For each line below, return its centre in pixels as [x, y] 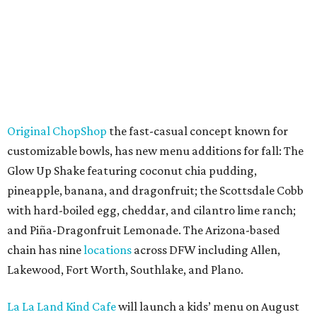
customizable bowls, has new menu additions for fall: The [155, 151]
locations [108, 250]
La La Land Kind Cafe [62, 306]
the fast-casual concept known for [197, 131]
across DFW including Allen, [206, 250]
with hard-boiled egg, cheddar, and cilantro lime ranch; [151, 210]
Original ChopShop [57, 131]
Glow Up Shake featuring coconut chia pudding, [132, 171]
